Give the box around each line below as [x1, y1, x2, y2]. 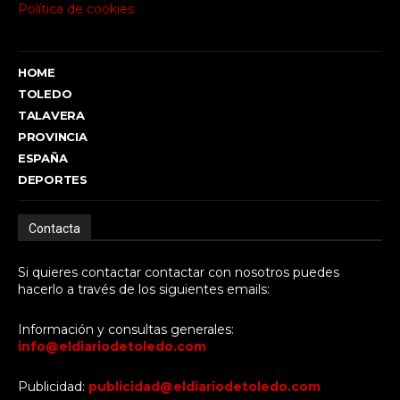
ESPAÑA [18, 151, 68, 166]
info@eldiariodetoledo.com [18, 338, 206, 355]
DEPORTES [18, 172, 87, 187]
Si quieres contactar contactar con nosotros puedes [18, 264, 339, 281]
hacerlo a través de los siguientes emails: [18, 281, 270, 298]
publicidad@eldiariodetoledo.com [88, 379, 321, 396]
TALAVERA [18, 108, 85, 123]
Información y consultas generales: [18, 321, 234, 338]
